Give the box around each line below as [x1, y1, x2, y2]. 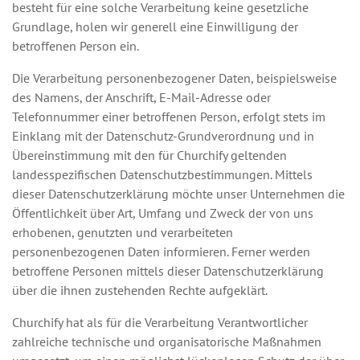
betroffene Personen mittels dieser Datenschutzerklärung [12, 263, 324, 279]
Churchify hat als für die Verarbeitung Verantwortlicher [12, 314, 308, 330]
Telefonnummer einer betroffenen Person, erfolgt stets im [12, 108, 325, 125]
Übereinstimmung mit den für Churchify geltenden [12, 147, 287, 163]
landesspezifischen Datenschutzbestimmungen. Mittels [12, 166, 313, 182]
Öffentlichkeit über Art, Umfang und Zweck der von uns [12, 205, 313, 221]
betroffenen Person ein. [12, 38, 139, 54]
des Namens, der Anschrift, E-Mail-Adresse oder [12, 89, 271, 105]
